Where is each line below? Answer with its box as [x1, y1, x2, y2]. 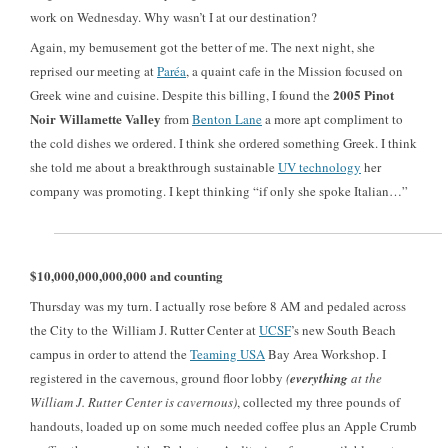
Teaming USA [190, 345, 265, 363]
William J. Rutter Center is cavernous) [30, 393, 237, 411]
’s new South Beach [291, 321, 396, 339]
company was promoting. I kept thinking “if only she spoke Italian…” [30, 182, 408, 200]
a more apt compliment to [262, 110, 403, 128]
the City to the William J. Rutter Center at [30, 321, 259, 339]
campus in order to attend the [30, 345, 190, 363]
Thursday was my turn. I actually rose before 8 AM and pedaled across [30, 297, 406, 315]
